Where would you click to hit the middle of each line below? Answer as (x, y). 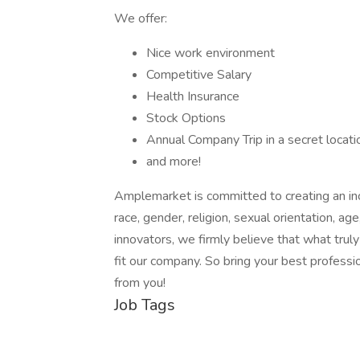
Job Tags (145, 305)
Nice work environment (211, 53)
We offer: (141, 18)
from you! (140, 283)
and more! (174, 162)
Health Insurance (193, 96)
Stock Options (186, 118)
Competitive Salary (199, 75)
